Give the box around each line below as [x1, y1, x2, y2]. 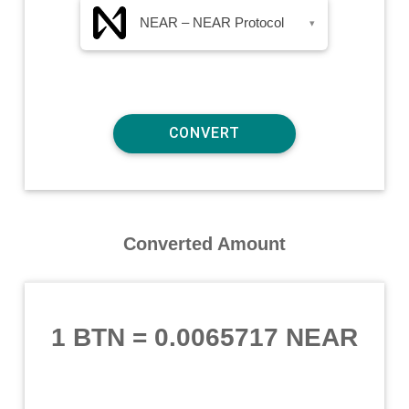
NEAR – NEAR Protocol [140, 14, 285, 30]
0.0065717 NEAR [153, 322, 358, 351]
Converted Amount [122, 233, 286, 254]
